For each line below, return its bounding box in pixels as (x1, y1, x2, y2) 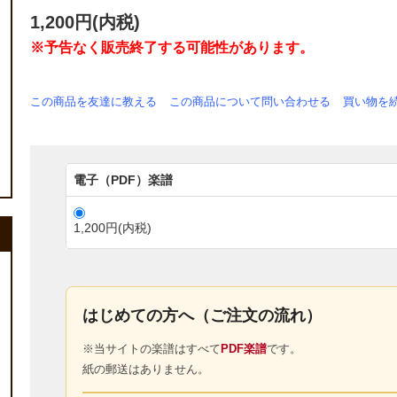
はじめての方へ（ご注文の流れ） (82, 307, 322, 325)
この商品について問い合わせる (169, 95, 331, 109)
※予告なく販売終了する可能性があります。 (30, 40, 314, 56)
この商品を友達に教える (30, 95, 157, 109)
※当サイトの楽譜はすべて (82, 342, 221, 356)
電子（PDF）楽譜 (74, 173, 173, 188)
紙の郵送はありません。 (82, 362, 209, 377)
